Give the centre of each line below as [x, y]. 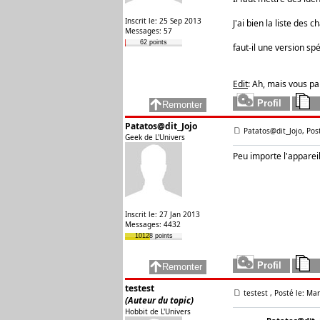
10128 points [154, 236]
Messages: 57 [149, 31]
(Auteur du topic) [159, 300]
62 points [154, 42]
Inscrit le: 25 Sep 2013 [163, 21]
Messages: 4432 [153, 224]
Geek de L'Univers [155, 137]
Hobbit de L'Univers [158, 311]
